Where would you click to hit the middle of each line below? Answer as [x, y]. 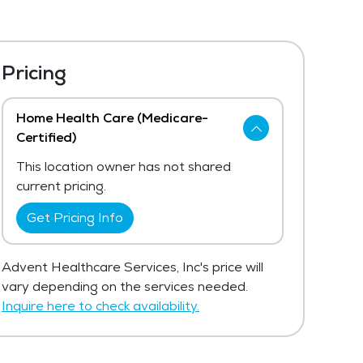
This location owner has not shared [124, 167]
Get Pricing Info [75, 218]
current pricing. [61, 186]
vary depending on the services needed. [125, 286]
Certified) [46, 137]
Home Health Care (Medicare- [112, 118]
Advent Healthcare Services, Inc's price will [132, 267]
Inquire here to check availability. [100, 306]
